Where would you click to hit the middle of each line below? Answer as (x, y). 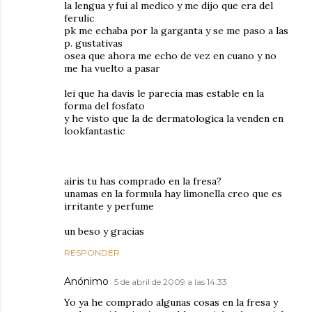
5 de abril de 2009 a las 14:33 (171, 282)
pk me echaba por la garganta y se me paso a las (176, 31)
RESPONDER (92, 252)
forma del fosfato (104, 106)
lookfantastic (94, 131)
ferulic (79, 18)
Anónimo (86, 281)
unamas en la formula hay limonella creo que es (173, 194)
